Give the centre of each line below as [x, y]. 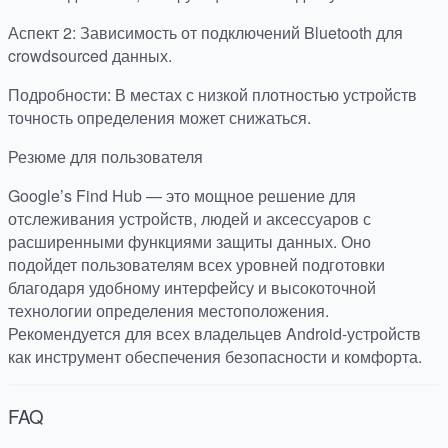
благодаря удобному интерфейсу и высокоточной [192, 288]
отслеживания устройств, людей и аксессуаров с [189, 219]
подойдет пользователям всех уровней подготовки [196, 265]
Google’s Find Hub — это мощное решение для [182, 196]
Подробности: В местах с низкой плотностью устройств [212, 95]
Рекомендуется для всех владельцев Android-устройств [214, 334]
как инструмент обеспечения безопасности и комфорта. [215, 357]
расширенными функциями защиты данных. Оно [189, 242]
